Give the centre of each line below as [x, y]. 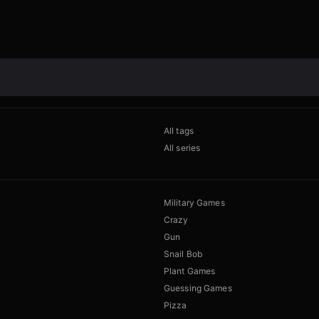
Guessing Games [198, 288]
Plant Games [190, 271]
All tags [179, 131]
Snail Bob [183, 254]
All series [182, 148]
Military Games [194, 203]
